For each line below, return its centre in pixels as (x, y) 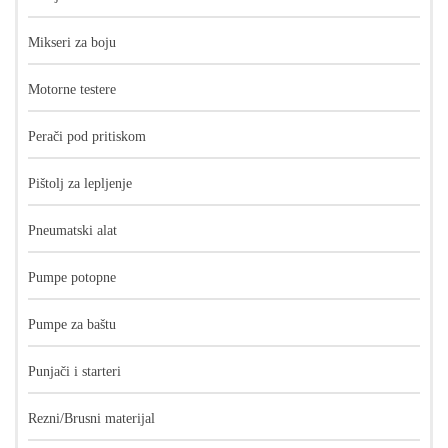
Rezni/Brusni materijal (91, 418)
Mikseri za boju (72, 42)
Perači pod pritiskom (87, 136)
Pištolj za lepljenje (80, 183)
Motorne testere (72, 89)
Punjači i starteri (74, 371)
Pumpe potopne (72, 277)
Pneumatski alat (72, 230)
